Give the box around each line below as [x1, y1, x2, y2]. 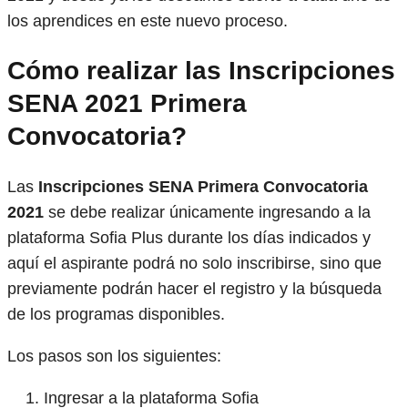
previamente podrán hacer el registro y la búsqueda [7, 280, 382, 299]
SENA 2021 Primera [7, 88, 247, 117]
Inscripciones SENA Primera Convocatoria [38, 178, 368, 197]
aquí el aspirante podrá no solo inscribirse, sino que [7, 254, 382, 273]
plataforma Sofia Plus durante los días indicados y [7, 229, 371, 248]
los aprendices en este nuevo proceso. [7, 11, 292, 30]
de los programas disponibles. [7, 305, 225, 324]
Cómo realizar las [7, 56, 229, 85]
